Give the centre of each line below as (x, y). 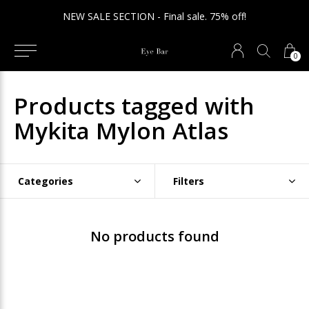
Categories (46, 181)
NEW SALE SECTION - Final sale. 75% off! (154, 16)
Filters (188, 181)
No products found (154, 236)
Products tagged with (134, 106)
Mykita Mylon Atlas (121, 130)
